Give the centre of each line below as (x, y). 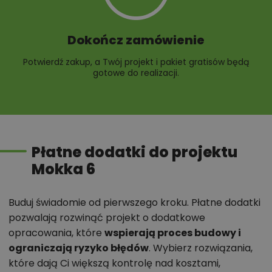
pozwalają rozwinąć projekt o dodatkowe (107, 218)
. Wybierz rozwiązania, (201, 248)
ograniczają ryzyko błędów (79, 248)
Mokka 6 (63, 169)
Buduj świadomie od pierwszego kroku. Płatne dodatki (134, 203)
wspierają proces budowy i (173, 233)
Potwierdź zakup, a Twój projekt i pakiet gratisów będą (136, 62)
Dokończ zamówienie (136, 40)
